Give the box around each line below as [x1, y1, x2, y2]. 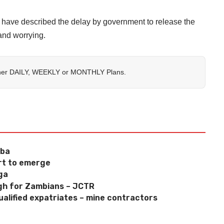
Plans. [104, 67, 126, 76]
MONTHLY [70, 67, 104, 76]
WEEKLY [32, 67, 60, 76]
